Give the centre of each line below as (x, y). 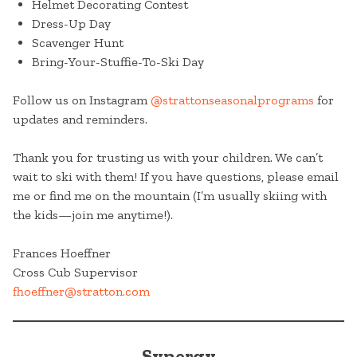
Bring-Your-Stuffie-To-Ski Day (118, 62)
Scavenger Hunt (78, 43)
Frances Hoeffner (62, 253)
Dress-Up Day (71, 24)
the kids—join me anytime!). (93, 215)
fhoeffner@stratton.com (81, 292)
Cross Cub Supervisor (75, 273)
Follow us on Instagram (82, 100)
